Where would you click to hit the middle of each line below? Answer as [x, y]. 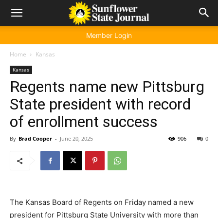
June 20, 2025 [76, 138]
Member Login [109, 35]
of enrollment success [84, 122]
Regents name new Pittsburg [107, 87]
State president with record [100, 104]
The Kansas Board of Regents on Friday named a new [102, 202]
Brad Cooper [35, 138]
